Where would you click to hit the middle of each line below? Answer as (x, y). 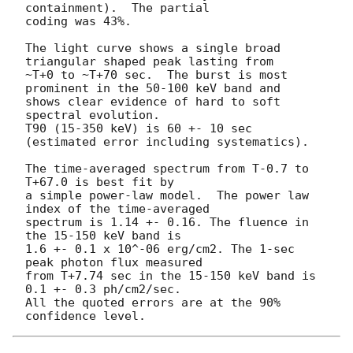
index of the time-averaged (117, 208)
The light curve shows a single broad (153, 48)
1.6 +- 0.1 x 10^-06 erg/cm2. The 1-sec (160, 249)
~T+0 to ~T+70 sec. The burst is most (156, 74)
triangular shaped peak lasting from (149, 61)
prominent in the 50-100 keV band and (153, 88)
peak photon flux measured (114, 262)
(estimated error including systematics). (167, 141)
